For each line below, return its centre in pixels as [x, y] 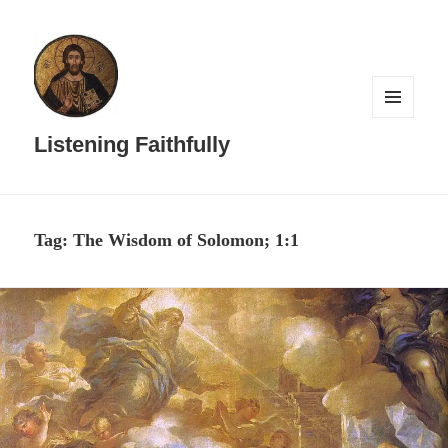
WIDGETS [400, 151]
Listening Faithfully [132, 145]
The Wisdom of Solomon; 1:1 [186, 240]
